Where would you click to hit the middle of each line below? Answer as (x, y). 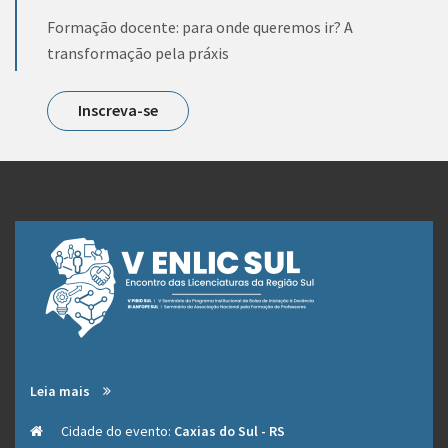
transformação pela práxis (138, 53)
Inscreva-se (118, 110)
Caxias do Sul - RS (229, 431)
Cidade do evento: (116, 431)
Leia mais (61, 391)
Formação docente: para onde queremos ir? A (200, 27)
